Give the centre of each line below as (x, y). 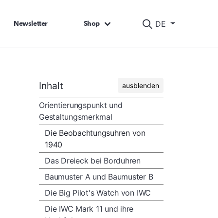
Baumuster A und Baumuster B (99, 177)
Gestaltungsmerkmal (76, 117)
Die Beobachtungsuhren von (95, 133)
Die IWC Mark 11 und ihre (89, 209)
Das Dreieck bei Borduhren (93, 161)
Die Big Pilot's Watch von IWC (98, 193)
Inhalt (51, 85)
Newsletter (31, 23)
